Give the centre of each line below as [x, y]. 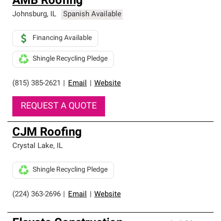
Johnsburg [30, 15]
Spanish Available [92, 15]
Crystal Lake [33, 146]
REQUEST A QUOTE [59, 106]
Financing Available [62, 38]
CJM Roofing [47, 133]
